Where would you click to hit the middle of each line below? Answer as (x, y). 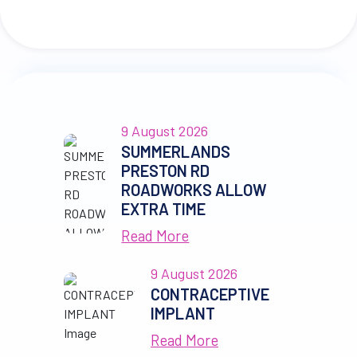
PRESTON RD (166, 171)
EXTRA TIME (164, 209)
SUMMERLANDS (176, 151)
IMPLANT (183, 313)
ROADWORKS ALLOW (194, 190)
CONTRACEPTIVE (210, 294)
